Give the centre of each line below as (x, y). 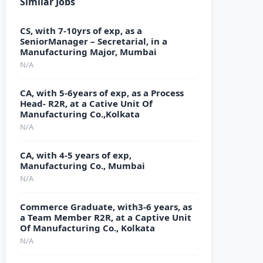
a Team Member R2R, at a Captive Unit (106, 217)
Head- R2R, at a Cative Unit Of (86, 103)
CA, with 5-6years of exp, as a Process (102, 93)
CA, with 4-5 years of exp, (76, 155)
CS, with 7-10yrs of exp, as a (81, 31)
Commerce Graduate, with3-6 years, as (106, 207)
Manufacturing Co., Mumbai (82, 166)
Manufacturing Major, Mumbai (88, 52)
